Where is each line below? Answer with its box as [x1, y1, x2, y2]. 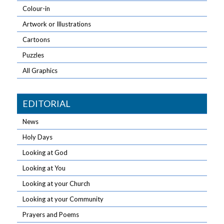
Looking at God [22, 148, 68, 156]
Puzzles [22, 51, 44, 59]
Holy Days [22, 133, 53, 141]
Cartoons [22, 35, 50, 43]
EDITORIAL [22, 98, 71, 109]
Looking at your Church [22, 179, 90, 187]
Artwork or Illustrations [22, 20, 91, 28]
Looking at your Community [22, 195, 104, 203]
